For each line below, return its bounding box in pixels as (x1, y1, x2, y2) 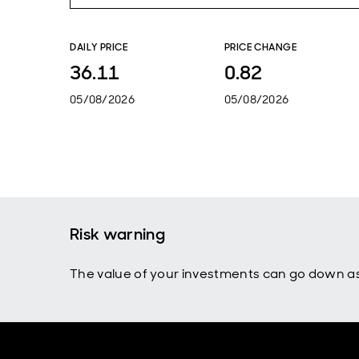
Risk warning (70, 224, 165, 244)
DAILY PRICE (70, 41, 128, 54)
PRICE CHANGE (224, 41, 297, 54)
